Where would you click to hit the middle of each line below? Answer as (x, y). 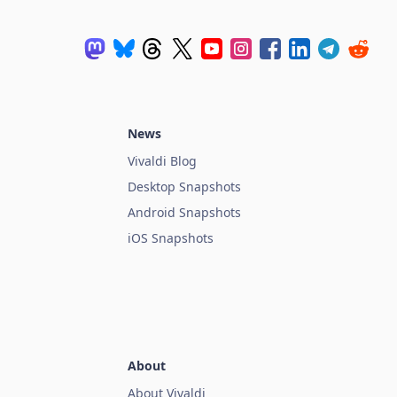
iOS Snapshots (171, 238)
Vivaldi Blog (162, 161)
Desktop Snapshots (184, 187)
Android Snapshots (184, 213)
